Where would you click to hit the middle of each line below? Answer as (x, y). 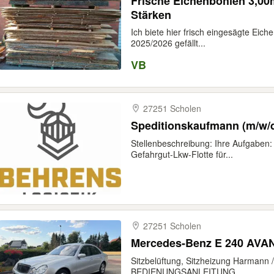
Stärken (151, 15)
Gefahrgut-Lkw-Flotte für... (182, 154)
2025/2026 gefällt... (168, 43)
